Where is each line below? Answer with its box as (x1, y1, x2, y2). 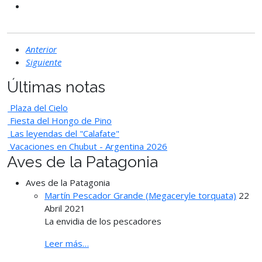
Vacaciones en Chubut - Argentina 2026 (10, 140, 167, 152)
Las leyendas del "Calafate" (10, 127, 119, 139)
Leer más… (44, 237, 89, 249)
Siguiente (26, 56, 61, 68)
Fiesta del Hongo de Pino (10, 114, 112, 126)
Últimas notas (7, 77, 105, 96)
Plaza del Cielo (10, 101, 68, 113)
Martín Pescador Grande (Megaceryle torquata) (44, 189, 236, 201)
